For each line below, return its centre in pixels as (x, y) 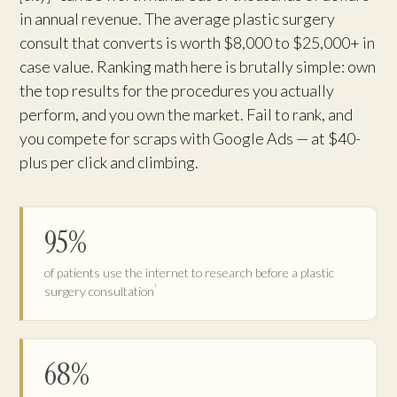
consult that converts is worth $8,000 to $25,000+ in (197, 42)
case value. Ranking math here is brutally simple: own (198, 66)
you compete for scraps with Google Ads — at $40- (190, 138)
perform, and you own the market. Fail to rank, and (186, 114)
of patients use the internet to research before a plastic (189, 272)
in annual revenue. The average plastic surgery (177, 18)
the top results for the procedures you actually (177, 90)
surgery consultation (99, 291)
